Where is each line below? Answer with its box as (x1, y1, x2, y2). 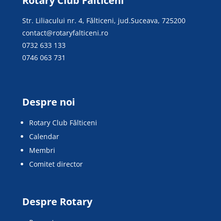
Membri (29, 146, 55, 155)
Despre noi (22, 95, 75, 109)
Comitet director (29, 159, 83, 169)
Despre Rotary (22, 195, 92, 209)
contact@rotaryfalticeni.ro (22, 28, 108, 38)
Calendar (29, 132, 59, 142)
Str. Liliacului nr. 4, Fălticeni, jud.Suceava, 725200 (22, 16, 185, 26)
